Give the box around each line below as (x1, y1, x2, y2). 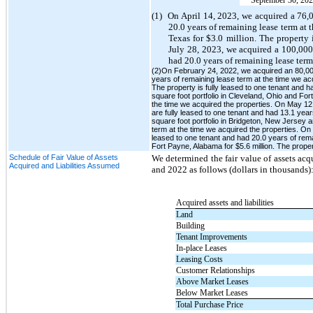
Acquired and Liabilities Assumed (9, 161, 119, 170)
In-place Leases (175, 242, 227, 253)
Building (175, 220, 205, 231)
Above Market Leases (175, 276, 249, 286)
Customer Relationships (175, 265, 255, 275)
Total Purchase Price (175, 299, 243, 310)
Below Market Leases (175, 287, 248, 298)
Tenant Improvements (175, 231, 247, 242)
